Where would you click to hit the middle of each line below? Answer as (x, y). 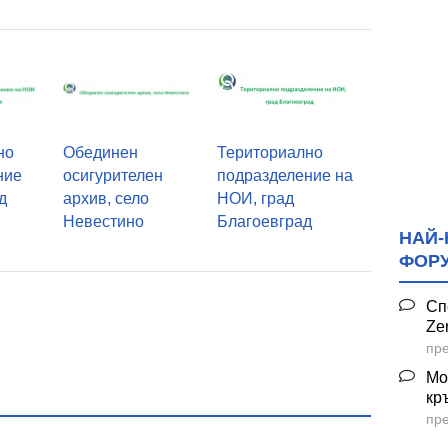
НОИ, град (255, 199)
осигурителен (112, 176)
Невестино (103, 222)
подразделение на (284, 176)
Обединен (100, 153)
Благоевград (264, 222)
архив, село (105, 199)
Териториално (269, 153)
